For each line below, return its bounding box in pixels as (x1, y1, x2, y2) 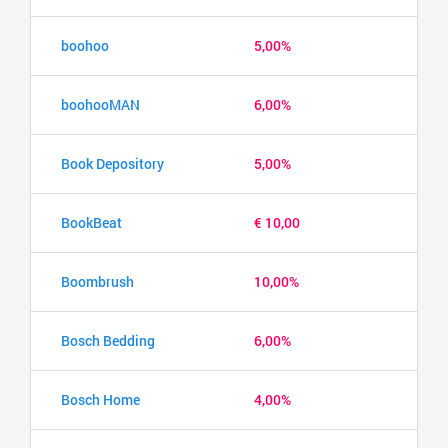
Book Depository (61, 153, 164, 173)
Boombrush (61, 271, 134, 291)
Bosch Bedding (61, 330, 155, 350)
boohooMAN (61, 94, 140, 114)
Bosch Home (61, 389, 140, 409)
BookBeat (61, 212, 122, 232)
